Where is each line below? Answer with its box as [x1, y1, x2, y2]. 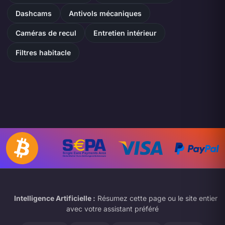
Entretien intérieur [93, 28, 157, 37]
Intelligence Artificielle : [14, 193, 95, 202]
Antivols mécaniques [68, 9, 142, 18]
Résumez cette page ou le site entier [95, 193, 217, 202]
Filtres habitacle [15, 48, 71, 57]
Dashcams [15, 9, 52, 18]
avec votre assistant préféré [66, 204, 159, 213]
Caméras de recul [15, 28, 76, 37]
